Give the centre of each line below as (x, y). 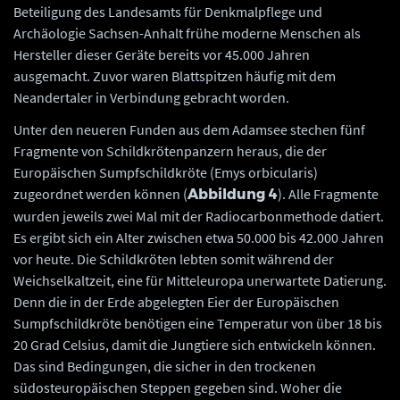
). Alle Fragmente (328, 193)
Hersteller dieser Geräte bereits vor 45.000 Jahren (162, 54)
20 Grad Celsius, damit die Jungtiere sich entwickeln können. (195, 344)
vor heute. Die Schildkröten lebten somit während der (174, 258)
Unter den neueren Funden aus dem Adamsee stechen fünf (189, 129)
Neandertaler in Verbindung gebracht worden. (151, 97)
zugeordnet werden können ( (100, 193)
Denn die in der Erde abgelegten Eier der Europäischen (176, 301)
